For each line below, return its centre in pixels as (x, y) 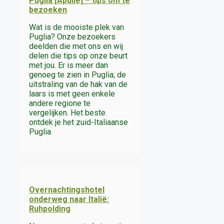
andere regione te (60, 103)
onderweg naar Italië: (69, 199)
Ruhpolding (50, 208)
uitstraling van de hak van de (78, 84)
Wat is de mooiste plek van (76, 27)
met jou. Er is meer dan (68, 65)
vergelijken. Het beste (67, 112)
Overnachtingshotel (67, 189)
